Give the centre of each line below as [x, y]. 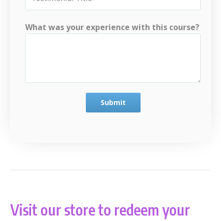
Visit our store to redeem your [100, 210]
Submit [113, 102]
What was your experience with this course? [112, 27]
